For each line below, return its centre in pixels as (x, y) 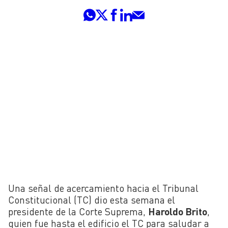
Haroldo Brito (178, 211)
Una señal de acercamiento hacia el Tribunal (103, 188)
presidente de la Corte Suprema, (78, 211)
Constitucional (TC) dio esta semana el (92, 199)
